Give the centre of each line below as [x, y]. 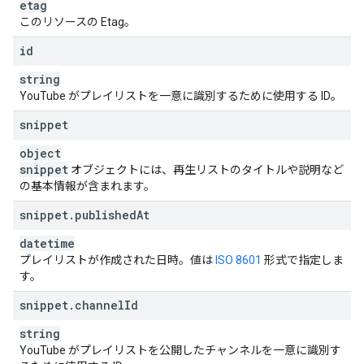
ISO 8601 [238, 260]
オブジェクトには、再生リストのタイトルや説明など [206, 170]
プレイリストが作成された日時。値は [117, 260]
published [106, 215]
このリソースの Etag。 [78, 22]
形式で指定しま [303, 260]
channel [100, 305]
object [40, 153]
